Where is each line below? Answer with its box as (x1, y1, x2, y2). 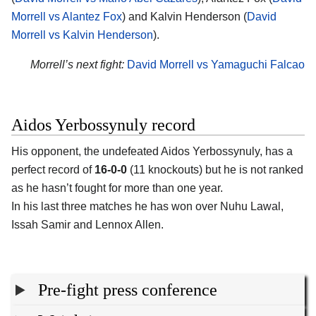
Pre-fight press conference (38, 281, 218, 300)
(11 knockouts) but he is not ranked (127, 163, 303, 176)
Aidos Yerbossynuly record (11, 115, 195, 134)
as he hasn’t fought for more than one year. (11, 181, 223, 194)
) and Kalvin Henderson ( (122, 11, 247, 23)
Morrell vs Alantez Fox (11, 11, 122, 23)
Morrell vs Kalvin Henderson (11, 29, 153, 42)
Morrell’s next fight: (30, 58, 124, 71)
